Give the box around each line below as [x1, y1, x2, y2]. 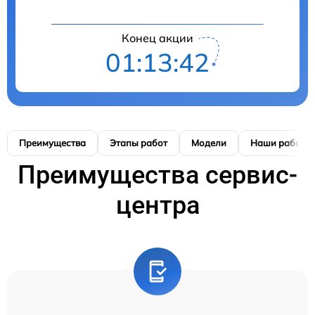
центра [115, 190, 200, 220]
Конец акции [122, 30, 193, 45]
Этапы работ [110, 136, 167, 148]
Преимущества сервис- [18, 160, 297, 190]
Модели [191, 136, 226, 148]
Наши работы [250, 136, 312, 148]
